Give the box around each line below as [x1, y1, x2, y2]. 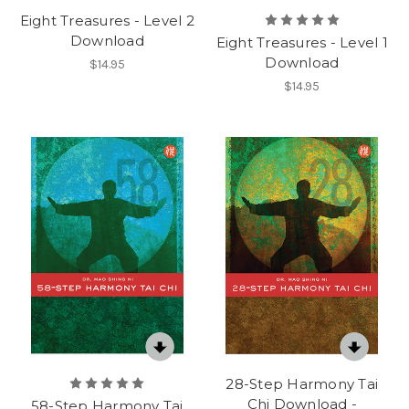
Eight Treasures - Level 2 [19, 12, 194, 30]
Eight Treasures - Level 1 [215, 34, 388, 52]
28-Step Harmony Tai [225, 375, 379, 393]
